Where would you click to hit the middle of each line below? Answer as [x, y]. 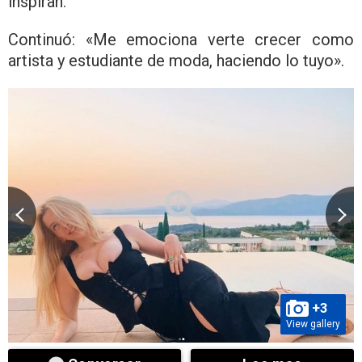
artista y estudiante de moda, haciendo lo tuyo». [176, 60]
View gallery [313, 324]
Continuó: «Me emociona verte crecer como [181, 39]
